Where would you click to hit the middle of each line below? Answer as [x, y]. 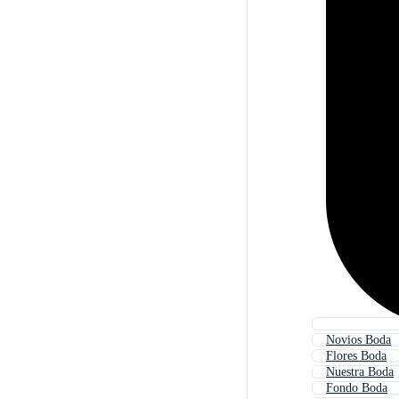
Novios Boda [358, 340]
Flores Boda [356, 356]
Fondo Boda [357, 388]
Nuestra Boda [360, 372]
